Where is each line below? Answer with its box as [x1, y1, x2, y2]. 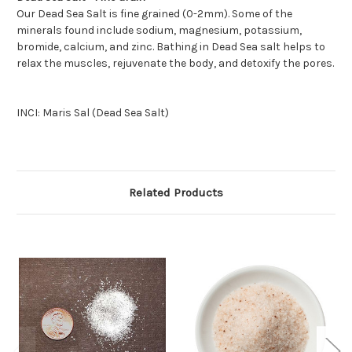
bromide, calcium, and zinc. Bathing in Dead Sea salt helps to [16, 40, 325, 54]
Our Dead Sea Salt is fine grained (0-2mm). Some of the [16, 7, 292, 21]
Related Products [129, 185, 223, 200]
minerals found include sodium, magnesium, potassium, [16, 24, 302, 38]
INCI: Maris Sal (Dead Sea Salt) [16, 106, 169, 120]
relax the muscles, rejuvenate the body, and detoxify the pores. [16, 57, 334, 71]
